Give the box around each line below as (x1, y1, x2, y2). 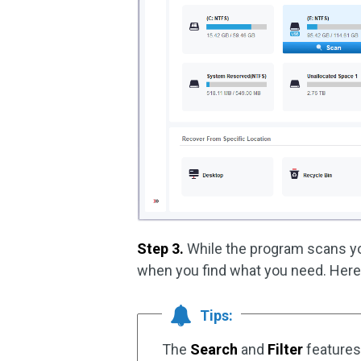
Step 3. (137, 240, 185, 258)
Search (190, 341, 239, 359)
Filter (268, 341, 304, 359)
